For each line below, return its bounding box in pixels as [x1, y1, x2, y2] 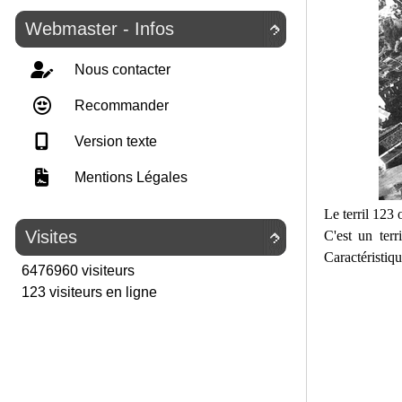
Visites [25, 227, 77, 247]
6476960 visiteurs [18, 263, 135, 278]
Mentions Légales [71, 170, 188, 185]
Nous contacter [71, 62, 170, 77]
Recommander [71, 98, 169, 113]
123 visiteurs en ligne [18, 284, 157, 300]
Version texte [71, 134, 157, 149]
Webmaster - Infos [25, 19, 174, 39]
